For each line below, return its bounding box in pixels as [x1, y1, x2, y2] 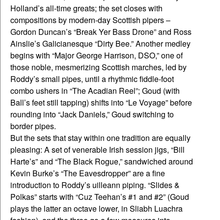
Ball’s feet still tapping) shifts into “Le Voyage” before [10, 97, 192, 109]
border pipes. [10, 120, 56, 132]
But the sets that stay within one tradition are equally [10, 132, 191, 144]
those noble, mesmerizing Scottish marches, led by [10, 61, 187, 73]
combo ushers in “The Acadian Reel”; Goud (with [10, 85, 180, 97]
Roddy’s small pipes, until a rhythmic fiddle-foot [10, 73, 174, 85]
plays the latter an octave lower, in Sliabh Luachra [10, 203, 183, 215]
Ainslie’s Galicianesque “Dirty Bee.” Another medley [10, 38, 191, 50]
